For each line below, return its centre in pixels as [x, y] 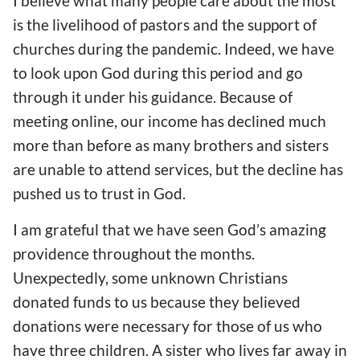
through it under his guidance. [116, 97]
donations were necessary [103, 326]
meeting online [63, 121]
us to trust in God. [125, 194]
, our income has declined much [220, 121]
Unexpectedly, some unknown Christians [150, 278]
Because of [256, 97]
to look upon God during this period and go [158, 73]
